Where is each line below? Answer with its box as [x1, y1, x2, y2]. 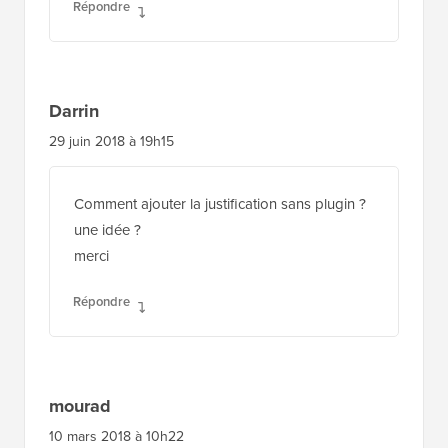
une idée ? [74, 218, 141, 241]
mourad [49, 392, 111, 419]
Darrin [49, 97, 99, 124]
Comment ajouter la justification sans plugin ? [74, 192, 366, 215]
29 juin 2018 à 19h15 [49, 130, 174, 152]
